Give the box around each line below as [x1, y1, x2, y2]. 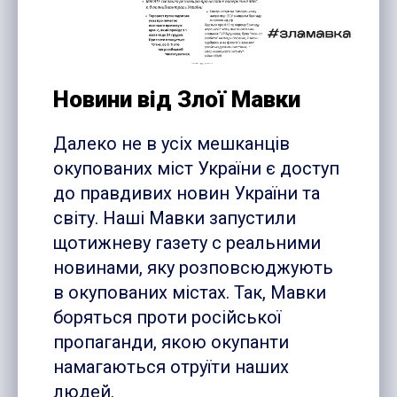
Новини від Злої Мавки [53, 86, 300, 113]
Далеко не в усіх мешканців [53, 133, 290, 155]
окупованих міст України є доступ [53, 158, 339, 180]
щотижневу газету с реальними [53, 232, 321, 254]
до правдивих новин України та [53, 183, 320, 205]
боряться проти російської [53, 307, 281, 329]
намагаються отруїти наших [53, 356, 289, 378]
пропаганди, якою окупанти [53, 331, 289, 354]
